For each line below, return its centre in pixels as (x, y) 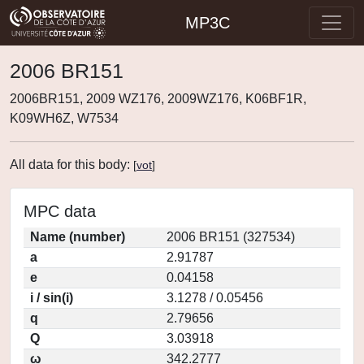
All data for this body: (71, 165)
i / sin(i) (52, 298)
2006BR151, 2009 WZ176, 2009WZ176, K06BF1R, (158, 99)
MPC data (60, 211)
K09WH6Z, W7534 (64, 118)
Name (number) (78, 237)
